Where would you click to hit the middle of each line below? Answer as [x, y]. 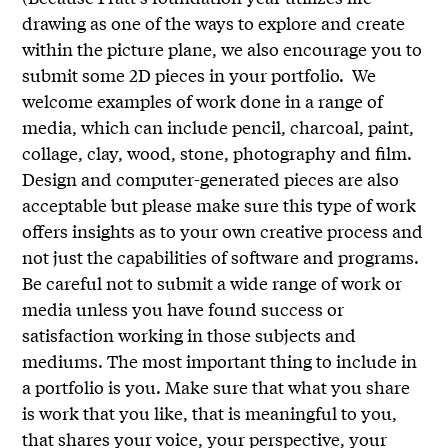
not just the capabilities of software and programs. [221, 257]
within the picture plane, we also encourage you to [222, 49]
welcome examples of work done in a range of [203, 101]
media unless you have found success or [183, 309]
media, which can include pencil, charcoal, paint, [218, 127]
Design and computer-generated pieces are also [211, 179]
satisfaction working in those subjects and [189, 335]
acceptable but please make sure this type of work [219, 205]
